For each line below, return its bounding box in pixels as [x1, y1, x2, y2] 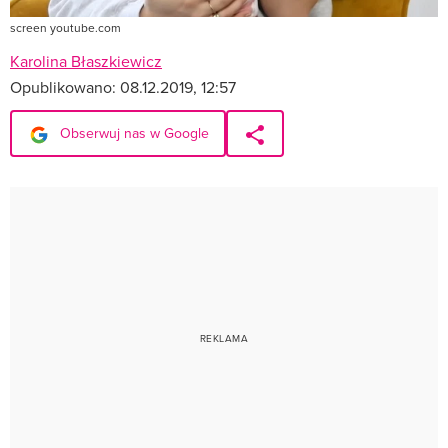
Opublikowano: [10, 76, 120, 99]
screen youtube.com [10, 19, 121, 37]
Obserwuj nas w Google [56, 123, 209, 144]
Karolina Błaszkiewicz [10, 50, 162, 73]
